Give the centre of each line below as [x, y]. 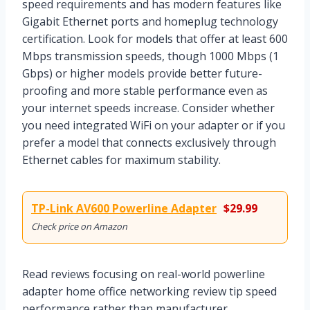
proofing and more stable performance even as [145, 91]
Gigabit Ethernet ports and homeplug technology [150, 22]
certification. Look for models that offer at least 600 [155, 39]
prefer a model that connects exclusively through [149, 143]
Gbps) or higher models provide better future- [142, 74]
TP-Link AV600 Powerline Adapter [124, 209]
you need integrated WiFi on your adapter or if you [154, 126]
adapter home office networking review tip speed [149, 292]
